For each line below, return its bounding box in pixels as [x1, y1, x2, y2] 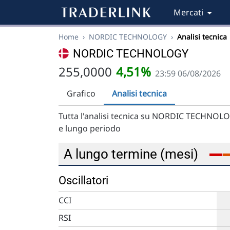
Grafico [67, 88, 95, 99]
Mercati [174, 7, 203, 18]
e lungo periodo [59, 123, 121, 134]
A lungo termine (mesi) [64, 146, 201, 162]
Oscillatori [59, 174, 108, 187]
